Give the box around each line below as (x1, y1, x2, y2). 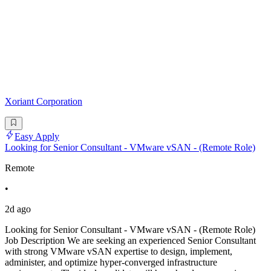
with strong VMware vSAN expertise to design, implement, (5, 246, 232, 257)
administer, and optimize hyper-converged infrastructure (5, 257, 217, 268)
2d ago (5, 204, 31, 215)
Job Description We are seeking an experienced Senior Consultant (5, 235, 256, 246)
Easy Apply (15, 131, 59, 142)
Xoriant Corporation (5, 96, 82, 106)
